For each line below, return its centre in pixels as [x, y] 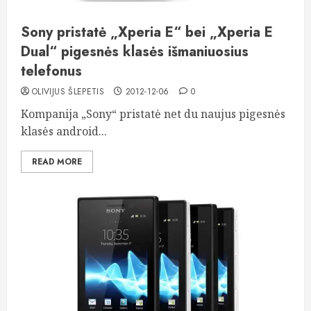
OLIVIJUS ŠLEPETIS [68, 92]
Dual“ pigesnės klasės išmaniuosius [135, 52]
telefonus [51, 71]
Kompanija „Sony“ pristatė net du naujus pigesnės [153, 114]
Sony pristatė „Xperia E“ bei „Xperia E [147, 32]
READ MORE [57, 162]
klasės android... [64, 131]
